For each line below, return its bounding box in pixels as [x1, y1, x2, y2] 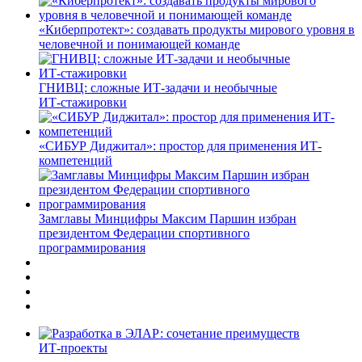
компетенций [39, 153, 112, 167]
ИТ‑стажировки [39, 95, 127, 109]
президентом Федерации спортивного [39, 225, 250, 240]
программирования [39, 240, 145, 255]
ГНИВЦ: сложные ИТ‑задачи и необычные [39, 80, 277, 95]
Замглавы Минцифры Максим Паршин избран [39, 211, 297, 225]
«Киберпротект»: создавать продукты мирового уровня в [39, 22, 355, 36]
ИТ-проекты [39, 340, 107, 355]
